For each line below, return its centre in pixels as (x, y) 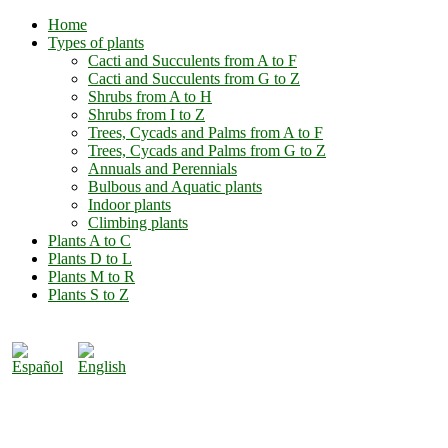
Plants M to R (91, 276)
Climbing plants (138, 222)
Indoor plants (129, 204)
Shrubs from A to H (150, 96)
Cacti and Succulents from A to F (192, 60)
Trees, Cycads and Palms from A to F (205, 132)
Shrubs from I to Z (146, 114)
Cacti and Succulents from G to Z (194, 78)
